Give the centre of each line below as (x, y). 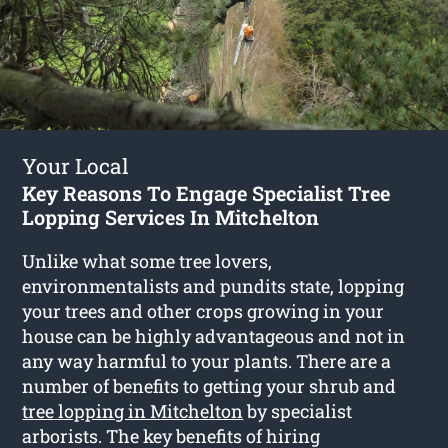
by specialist (298, 410)
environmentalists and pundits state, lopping (213, 285)
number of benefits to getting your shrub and (209, 385)
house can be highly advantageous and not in (214, 335)
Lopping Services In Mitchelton (171, 216)
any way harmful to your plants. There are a (207, 360)
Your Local (76, 165)
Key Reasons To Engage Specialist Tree (206, 192)
